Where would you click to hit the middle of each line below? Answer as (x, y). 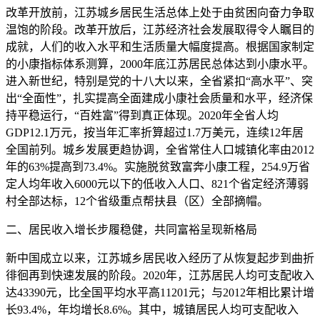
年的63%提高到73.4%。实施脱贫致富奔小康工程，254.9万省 (158, 167)
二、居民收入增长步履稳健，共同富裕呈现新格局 (131, 230)
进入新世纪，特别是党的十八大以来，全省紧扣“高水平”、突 (159, 81)
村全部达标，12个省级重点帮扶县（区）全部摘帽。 (137, 201)
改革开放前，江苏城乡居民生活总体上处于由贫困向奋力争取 (160, 12)
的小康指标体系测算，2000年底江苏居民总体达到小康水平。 (160, 64)
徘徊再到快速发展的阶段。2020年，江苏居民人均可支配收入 (160, 275)
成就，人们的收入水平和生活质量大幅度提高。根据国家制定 (160, 47)
